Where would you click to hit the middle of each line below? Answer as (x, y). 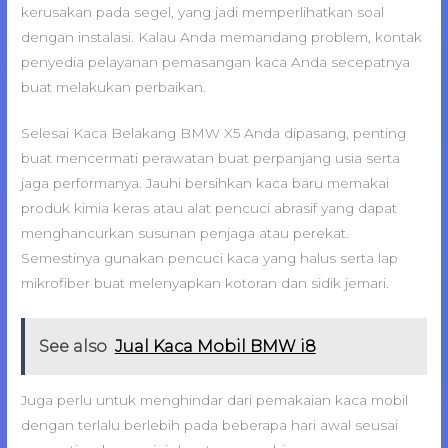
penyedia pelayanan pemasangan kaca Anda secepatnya (216, 61)
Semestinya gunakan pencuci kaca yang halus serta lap (210, 258)
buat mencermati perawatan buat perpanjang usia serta (211, 158)
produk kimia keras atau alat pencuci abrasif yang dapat (209, 208)
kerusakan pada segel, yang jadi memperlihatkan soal (203, 11)
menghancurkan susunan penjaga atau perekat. (185, 233)
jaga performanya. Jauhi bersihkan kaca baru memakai (205, 183)
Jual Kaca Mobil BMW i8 (215, 346)
